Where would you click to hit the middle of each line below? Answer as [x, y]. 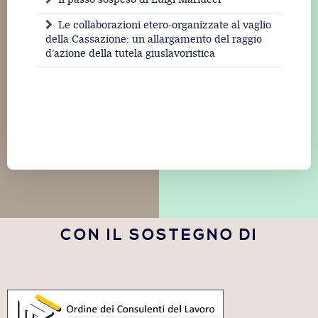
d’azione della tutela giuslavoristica [130, 54]
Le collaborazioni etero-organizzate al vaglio [165, 26]
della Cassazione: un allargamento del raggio [154, 40]
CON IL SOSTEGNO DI [159, 235]
